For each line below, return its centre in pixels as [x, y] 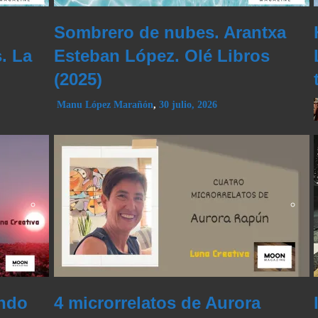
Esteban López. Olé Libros [161, 56]
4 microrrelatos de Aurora [157, 303]
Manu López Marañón [105, 105]
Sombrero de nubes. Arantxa [170, 33]
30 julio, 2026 [188, 105]
